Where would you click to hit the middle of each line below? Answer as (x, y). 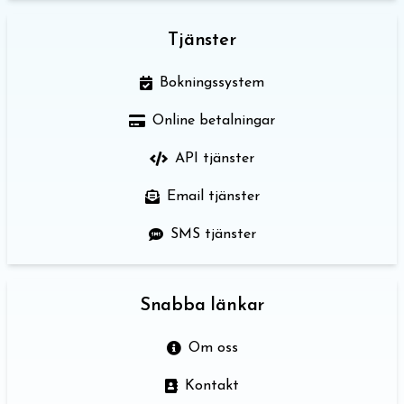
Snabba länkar (202, 305)
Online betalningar (214, 120)
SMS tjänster (213, 234)
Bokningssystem (212, 83)
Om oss (213, 348)
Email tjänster (213, 196)
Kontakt (212, 386)
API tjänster (215, 158)
